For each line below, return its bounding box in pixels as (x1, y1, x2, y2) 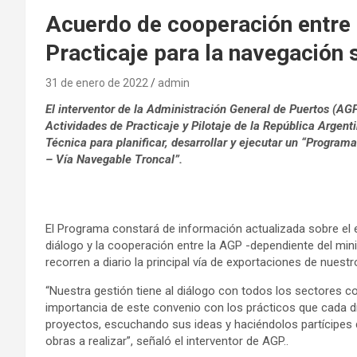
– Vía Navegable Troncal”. (45, 151, 186, 167)
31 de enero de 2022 (45, 76, 148, 89)
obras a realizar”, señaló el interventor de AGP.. (45, 333, 292, 348)
